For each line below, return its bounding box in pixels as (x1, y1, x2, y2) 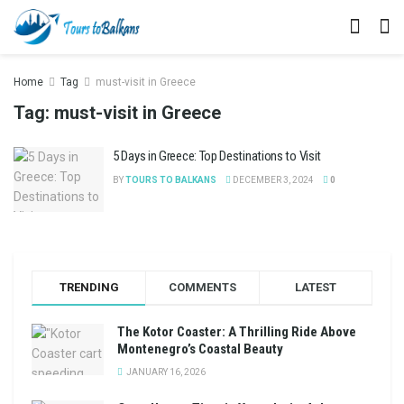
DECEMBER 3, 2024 (231, 175, 314, 185)
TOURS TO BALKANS (125, 175, 216, 185)
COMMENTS (169, 280, 236, 294)
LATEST (295, 280, 336, 294)
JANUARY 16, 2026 (124, 366, 206, 377)
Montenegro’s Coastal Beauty (117, 340, 283, 357)
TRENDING (59, 280, 119, 294)
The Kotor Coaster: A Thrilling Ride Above (117, 323, 356, 340)
